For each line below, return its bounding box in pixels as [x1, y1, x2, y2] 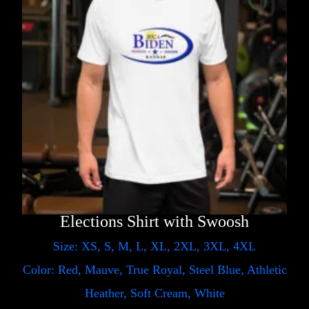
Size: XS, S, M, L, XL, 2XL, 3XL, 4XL [53, 239, 256, 253]
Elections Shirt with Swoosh [60, 212, 249, 230]
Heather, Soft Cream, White [84, 286, 225, 300]
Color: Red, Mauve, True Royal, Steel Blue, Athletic [22, 262, 287, 277]
